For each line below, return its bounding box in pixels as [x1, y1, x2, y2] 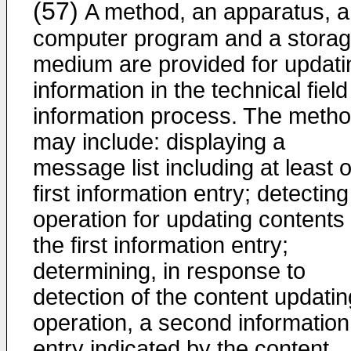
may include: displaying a [33, 129, 285, 154]
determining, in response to [33, 259, 306, 284]
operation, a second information [33, 310, 349, 335]
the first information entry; [33, 233, 288, 258]
